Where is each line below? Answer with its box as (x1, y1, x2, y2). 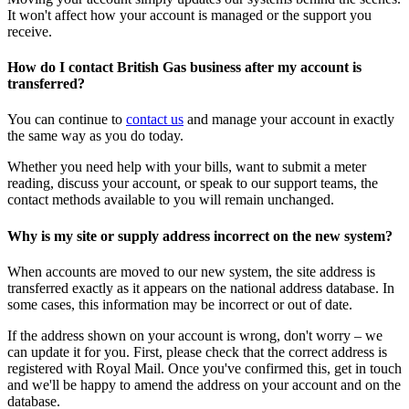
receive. (7, 23, 52, 39)
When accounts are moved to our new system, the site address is (7, 263, 375, 279)
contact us (126, 111, 184, 128)
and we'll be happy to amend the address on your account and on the (7, 376, 401, 393)
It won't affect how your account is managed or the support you (7, 6, 372, 23)
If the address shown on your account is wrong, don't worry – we (7, 327, 383, 343)
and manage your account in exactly (184, 111, 394, 128)
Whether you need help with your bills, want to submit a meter (7, 159, 366, 175)
